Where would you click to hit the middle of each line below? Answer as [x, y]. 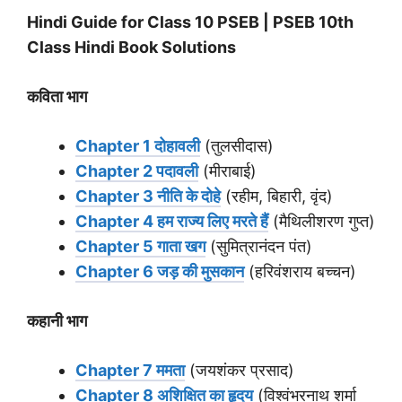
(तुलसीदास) [237, 146]
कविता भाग [57, 97]
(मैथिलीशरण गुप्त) [322, 222]
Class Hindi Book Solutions [131, 48]
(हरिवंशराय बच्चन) [300, 272]
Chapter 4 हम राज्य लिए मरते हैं [172, 222]
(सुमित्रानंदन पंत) [259, 247]
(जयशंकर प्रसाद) [240, 371]
